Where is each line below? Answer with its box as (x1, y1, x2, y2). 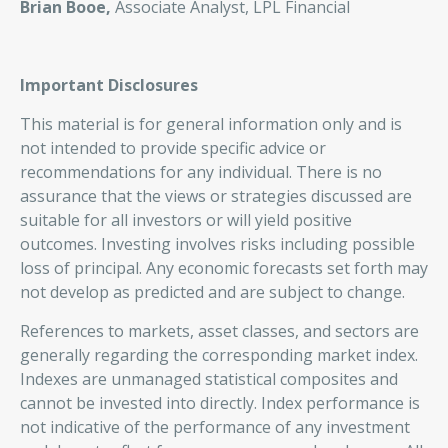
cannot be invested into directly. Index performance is (20, 392, 420, 414)
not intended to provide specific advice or (20, 137, 326, 159)
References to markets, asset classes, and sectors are (20, 320, 419, 342)
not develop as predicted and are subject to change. (20, 281, 405, 303)
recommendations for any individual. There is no (20, 161, 382, 183)
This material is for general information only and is (20, 113, 402, 135)
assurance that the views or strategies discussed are (20, 185, 412, 207)
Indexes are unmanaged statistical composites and (20, 368, 398, 390)
